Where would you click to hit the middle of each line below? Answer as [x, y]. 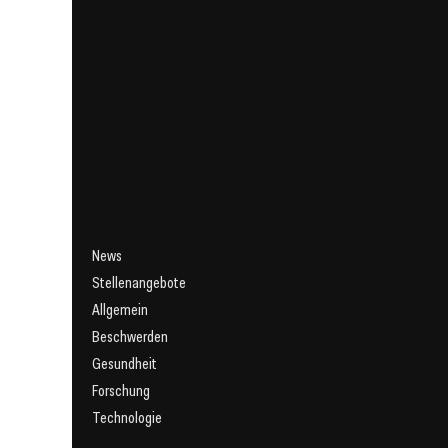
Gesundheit [124, 364]
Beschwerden [130, 337]
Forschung [121, 391]
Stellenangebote [139, 283]
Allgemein [120, 310]
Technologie [127, 418]
